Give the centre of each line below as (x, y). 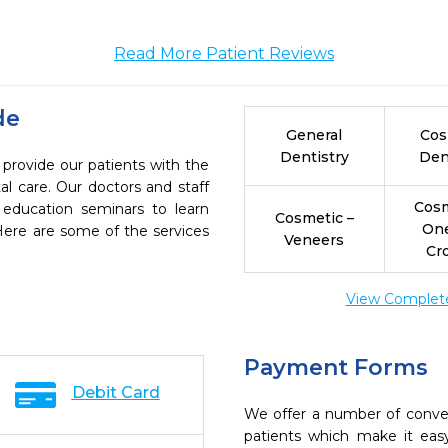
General (314, 135)
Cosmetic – (314, 218)
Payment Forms (336, 367)
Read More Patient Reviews (224, 53)
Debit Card (115, 392)
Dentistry (314, 157)
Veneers (314, 240)
